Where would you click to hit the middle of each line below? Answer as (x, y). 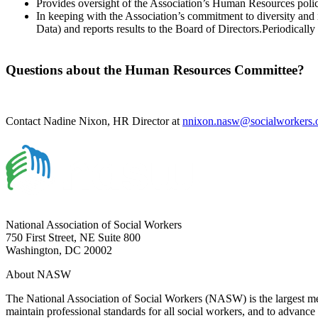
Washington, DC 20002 (59, 251)
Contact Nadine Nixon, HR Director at (94, 121)
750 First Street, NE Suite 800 (73, 238)
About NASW (38, 275)
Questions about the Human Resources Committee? (155, 70)
